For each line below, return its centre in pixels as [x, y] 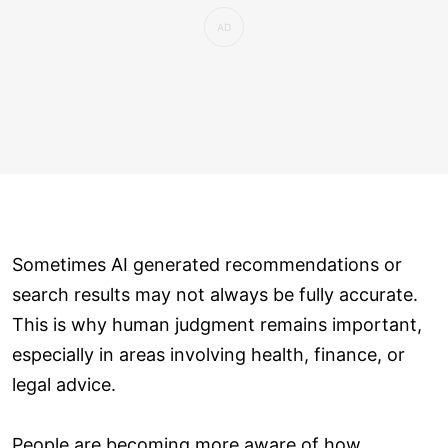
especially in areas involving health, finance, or [208, 354]
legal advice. [64, 384]
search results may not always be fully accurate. [215, 294]
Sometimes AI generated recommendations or [207, 264]
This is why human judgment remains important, [217, 324]
